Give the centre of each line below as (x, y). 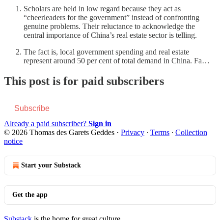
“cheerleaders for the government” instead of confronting (111, 17)
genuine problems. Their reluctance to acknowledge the (109, 26)
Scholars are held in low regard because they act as (102, 8)
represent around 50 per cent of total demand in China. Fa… (117, 60)
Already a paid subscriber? (46, 124)
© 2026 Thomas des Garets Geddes (59, 133)
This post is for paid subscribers (84, 81)
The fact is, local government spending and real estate (106, 52)
